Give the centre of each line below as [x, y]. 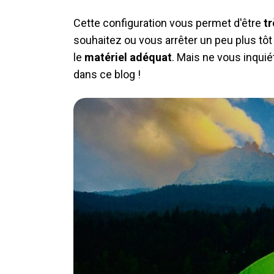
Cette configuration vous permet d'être [168, 23]
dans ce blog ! [108, 74]
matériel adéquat [128, 57]
